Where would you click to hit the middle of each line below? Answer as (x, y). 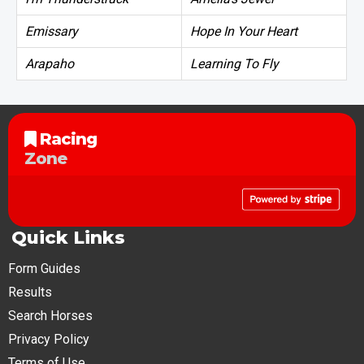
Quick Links (68, 237)
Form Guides (44, 268)
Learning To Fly (234, 63)
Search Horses (50, 315)
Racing (66, 139)
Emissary (52, 31)
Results (30, 292)
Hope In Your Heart (244, 31)
